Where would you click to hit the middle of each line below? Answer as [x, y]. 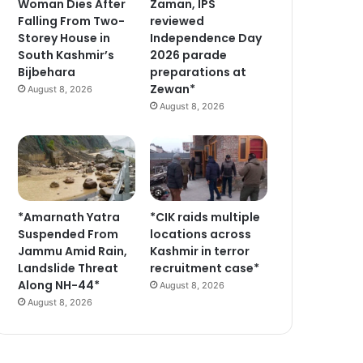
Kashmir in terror [200, 252]
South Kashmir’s [66, 55]
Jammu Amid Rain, [73, 252]
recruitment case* [205, 269]
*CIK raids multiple [205, 218]
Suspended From [68, 235]
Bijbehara [47, 72]
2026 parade [189, 55]
